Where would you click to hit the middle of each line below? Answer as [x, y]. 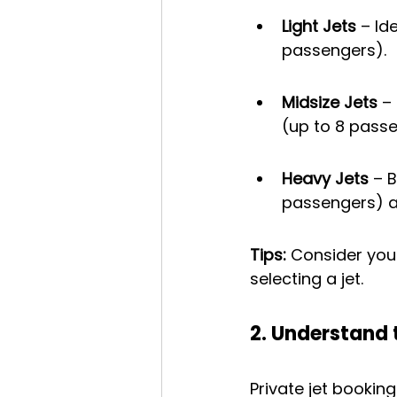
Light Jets [319, 27]
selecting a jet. [307, 279]
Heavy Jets [325, 179]
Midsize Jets [330, 103]
